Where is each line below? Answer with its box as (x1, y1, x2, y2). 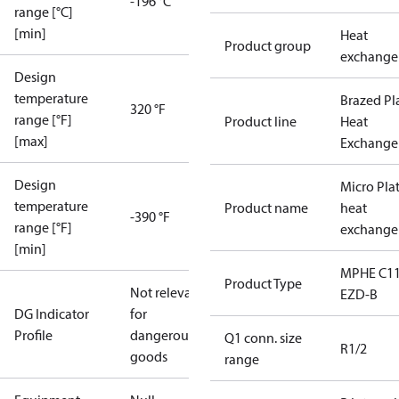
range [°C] (14, 3, 73, 20)
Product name (224, 199, 308, 216)
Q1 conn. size (224, 329, 302, 346)
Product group (224, 37, 311, 54)
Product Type (224, 274, 302, 292)
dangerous (130, 326, 194, 344)
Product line (224, 112, 297, 130)
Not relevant (130, 283, 204, 301)
